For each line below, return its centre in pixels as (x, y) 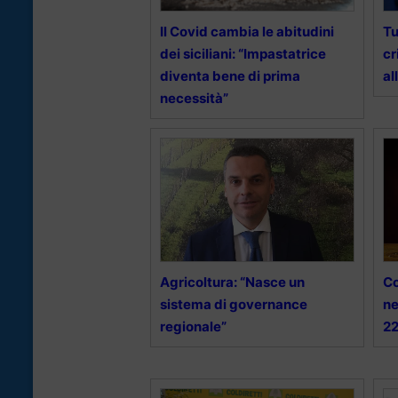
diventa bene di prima (230, 76)
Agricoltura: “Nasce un (232, 283)
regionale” (193, 327)
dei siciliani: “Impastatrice (243, 54)
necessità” (194, 99)
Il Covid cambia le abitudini (247, 32)
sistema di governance (234, 305)
